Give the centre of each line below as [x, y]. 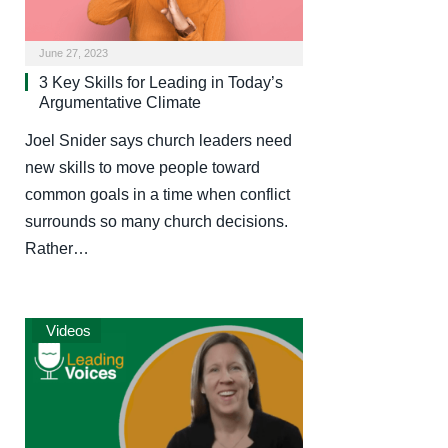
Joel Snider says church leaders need [158, 140]
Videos [66, 330]
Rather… [57, 248]
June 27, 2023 [73, 52]
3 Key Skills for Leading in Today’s [161, 82]
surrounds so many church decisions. [156, 221]
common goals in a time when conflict [157, 194]
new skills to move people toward [142, 167]
